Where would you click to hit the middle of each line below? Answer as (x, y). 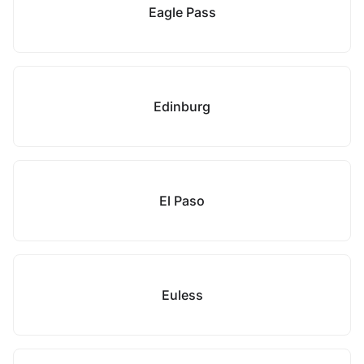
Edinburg (182, 106)
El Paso (182, 201)
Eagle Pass (182, 12)
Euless (182, 295)
